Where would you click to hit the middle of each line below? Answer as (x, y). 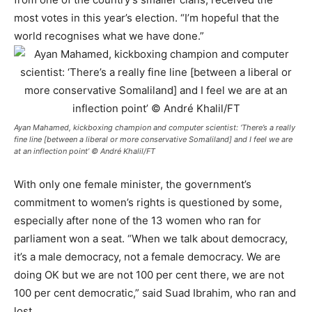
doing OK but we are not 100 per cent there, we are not (149, 274)
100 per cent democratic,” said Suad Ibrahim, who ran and (155, 292)
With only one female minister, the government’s (133, 184)
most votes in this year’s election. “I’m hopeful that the (147, 17)
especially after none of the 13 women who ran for (138, 220)
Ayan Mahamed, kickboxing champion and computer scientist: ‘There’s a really (155, 127)
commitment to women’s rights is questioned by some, (148, 202)
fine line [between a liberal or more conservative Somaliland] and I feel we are (153, 139)
